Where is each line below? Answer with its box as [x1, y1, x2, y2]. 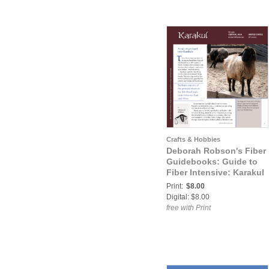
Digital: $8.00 [166, 193, 210, 202]
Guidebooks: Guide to [166, 157, 258, 167]
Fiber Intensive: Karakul [166, 168, 264, 178]
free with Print [166, 204, 211, 213]
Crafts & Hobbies [166, 136, 220, 144]
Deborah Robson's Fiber [166, 146, 266, 156]
